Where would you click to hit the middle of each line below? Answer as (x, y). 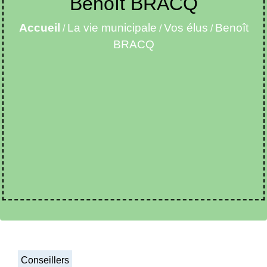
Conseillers (45, 260)
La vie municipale (112, 27)
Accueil (39, 27)
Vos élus (186, 27)
